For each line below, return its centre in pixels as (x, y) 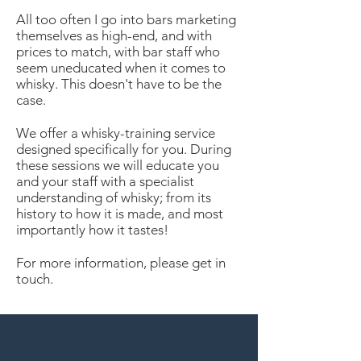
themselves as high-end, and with (114, 35)
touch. (35, 279)
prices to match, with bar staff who (118, 52)
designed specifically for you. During (124, 149)
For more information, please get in (121, 263)
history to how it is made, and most (120, 214)
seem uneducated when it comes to (121, 68)
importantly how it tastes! (92, 230)
